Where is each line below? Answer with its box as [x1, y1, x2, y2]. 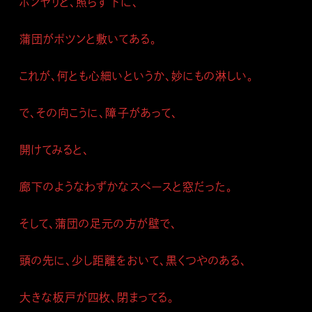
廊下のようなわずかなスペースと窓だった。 [19, 179, 233, 194]
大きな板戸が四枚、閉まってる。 [19, 290, 174, 305]
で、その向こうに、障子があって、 [19, 105, 178, 120]
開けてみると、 [19, 142, 90, 157]
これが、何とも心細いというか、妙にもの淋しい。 [19, 68, 254, 84]
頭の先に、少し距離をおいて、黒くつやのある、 [19, 253, 247, 268]
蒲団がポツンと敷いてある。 [19, 31, 157, 47]
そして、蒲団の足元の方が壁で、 [19, 216, 177, 231]
